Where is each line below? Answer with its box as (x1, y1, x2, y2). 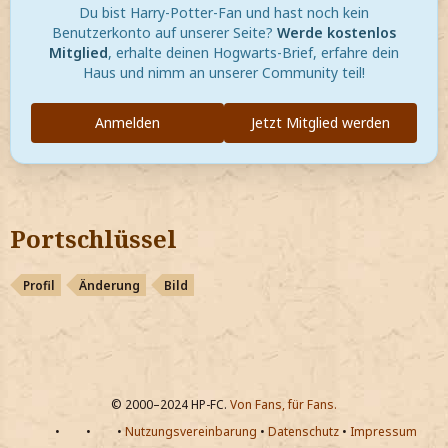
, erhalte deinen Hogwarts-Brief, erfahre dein (108, 42, 399, 62)
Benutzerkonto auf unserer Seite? (52, 22, 277, 42)
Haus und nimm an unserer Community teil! (83, 62, 365, 82)
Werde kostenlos (277, 22, 396, 42)
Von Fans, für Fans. (230, 395, 337, 413)
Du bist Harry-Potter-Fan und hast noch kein (79, 2, 369, 22)
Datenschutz (267, 422, 339, 440)
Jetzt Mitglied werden (251, 112, 390, 132)
